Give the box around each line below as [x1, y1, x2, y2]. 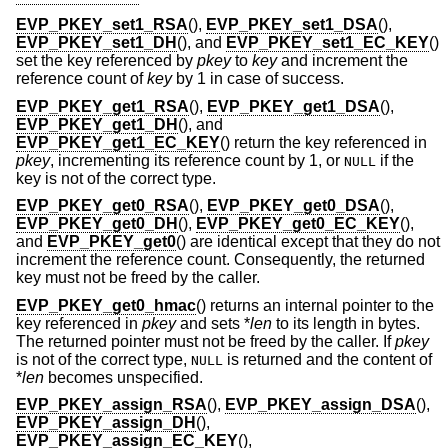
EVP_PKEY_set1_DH [16, 34, 177, 51]
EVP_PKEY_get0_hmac [16, 296, 196, 314]
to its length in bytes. [272, 314, 420, 332]
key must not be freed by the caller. [16, 269, 260, 287]
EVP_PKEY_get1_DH [16, 115, 178, 133]
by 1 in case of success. [172, 70, 344, 87]
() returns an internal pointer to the [196, 296, 434, 314]
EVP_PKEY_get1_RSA [16, 97, 189, 115]
